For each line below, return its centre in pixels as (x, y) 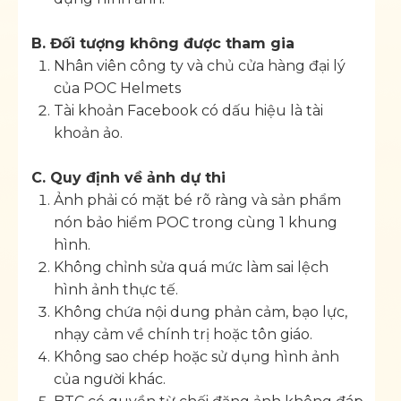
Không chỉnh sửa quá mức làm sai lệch (191, 267)
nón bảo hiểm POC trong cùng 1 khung (196, 222)
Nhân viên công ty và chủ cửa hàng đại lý (200, 65)
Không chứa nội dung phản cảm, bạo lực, (200, 311)
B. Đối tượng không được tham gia (163, 43)
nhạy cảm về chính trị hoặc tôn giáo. (183, 334)
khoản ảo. (88, 132)
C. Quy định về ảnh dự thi (128, 177)
